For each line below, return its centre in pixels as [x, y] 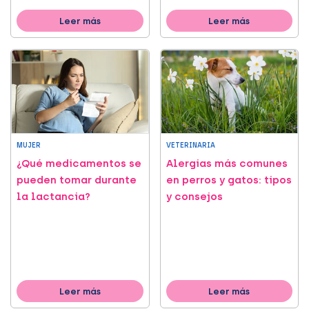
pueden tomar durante [77, 180]
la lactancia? [53, 197]
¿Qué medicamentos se [79, 164]
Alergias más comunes [227, 164]
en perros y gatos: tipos [229, 180]
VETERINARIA [190, 146]
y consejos [194, 197]
